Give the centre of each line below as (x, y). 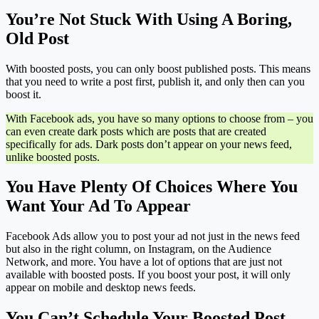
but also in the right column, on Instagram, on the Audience (138, 249)
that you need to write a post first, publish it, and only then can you (155, 81)
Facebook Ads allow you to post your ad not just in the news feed (153, 236)
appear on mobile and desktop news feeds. (101, 288)
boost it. (23, 94)
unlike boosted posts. (53, 157)
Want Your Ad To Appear (98, 206)
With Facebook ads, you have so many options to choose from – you (159, 118)
